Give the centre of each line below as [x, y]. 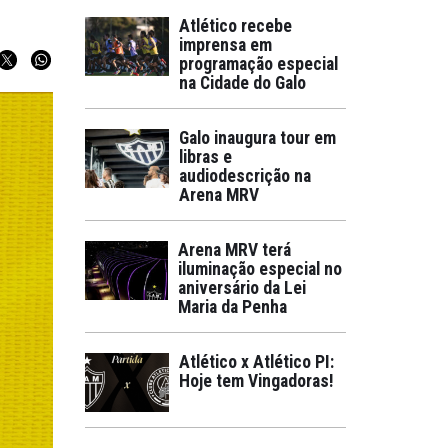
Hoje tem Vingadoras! [256, 381]
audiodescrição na [245, 176]
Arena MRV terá [235, 250]
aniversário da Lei [242, 288]
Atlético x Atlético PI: [256, 362]
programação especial [258, 64]
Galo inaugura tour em [257, 138]
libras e [205, 157]
